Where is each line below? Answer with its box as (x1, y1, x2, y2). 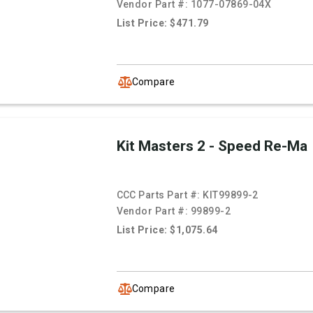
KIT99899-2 (203, 189, 259, 201)
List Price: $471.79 (116, 17, 209, 29)
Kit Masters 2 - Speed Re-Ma (116, 138, 307, 155)
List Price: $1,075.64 (116, 224, 218, 236)
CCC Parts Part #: (116, 189, 203, 201)
